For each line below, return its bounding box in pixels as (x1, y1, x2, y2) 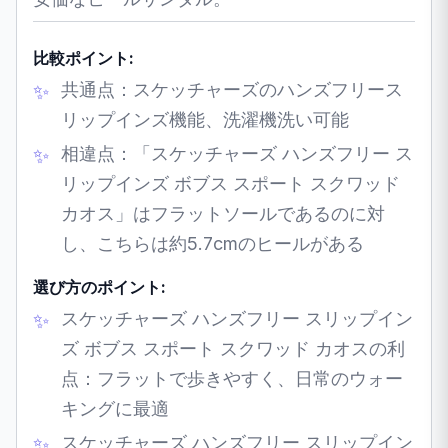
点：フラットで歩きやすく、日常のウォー (61, 367, 403, 389)
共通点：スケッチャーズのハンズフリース (61, 78, 403, 100)
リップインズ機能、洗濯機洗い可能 (61, 108, 349, 130)
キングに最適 (61, 397, 169, 419)
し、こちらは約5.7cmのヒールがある (61, 232, 364, 254)
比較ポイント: (33, 47, 134, 68)
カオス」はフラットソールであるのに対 (61, 202, 385, 224)
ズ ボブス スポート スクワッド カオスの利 (61, 337, 405, 359)
